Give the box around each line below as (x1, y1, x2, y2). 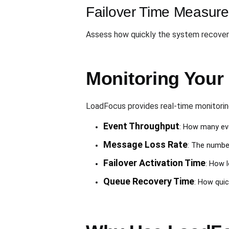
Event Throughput (103, 121, 179, 132)
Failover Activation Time (103, 157, 205, 169)
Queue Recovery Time (103, 176, 194, 187)
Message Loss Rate (103, 139, 188, 150)
